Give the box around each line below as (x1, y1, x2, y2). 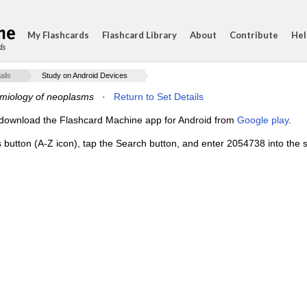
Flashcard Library (102, 29, 177, 40)
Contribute (230, 29, 278, 40)
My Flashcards (27, 29, 89, 40)
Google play (237, 114, 288, 125)
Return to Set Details (114, 91, 204, 102)
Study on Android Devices (42, 71, 127, 79)
